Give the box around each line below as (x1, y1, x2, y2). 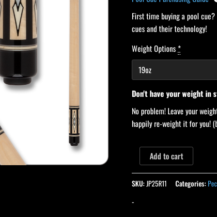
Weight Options (132, 43, 176, 55)
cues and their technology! (132, 23, 207, 35)
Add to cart (150, 150, 183, 162)
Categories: (175, 178, 208, 188)
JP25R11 (146, 178, 167, 188)
